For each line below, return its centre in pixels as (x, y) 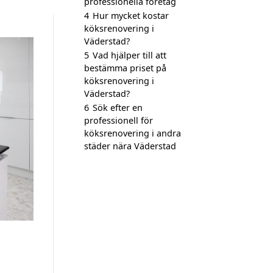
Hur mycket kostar (131, 16)
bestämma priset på (125, 68)
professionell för (119, 120)
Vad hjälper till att (129, 55)
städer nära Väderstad (130, 146)
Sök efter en (118, 108)
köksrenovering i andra (133, 133)
